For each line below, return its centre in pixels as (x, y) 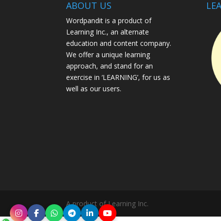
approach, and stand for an (110, 66)
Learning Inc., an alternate (108, 32)
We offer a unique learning (108, 54)
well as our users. (94, 88)
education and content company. (119, 43)
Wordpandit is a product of (109, 20)
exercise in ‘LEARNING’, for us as (118, 77)
